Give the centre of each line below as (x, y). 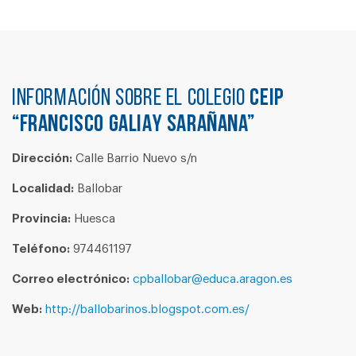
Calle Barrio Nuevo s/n (135, 159)
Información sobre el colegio (131, 99)
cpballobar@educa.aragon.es (213, 279)
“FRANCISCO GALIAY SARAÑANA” (133, 125)
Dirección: (42, 159)
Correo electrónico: (71, 279)
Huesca (93, 219)
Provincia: (41, 219)
